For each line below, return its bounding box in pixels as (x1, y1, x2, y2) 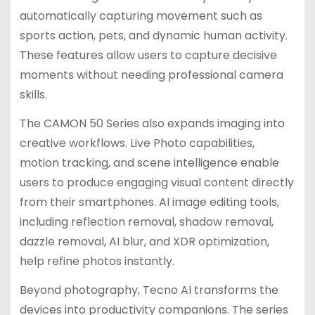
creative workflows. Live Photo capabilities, (19, 134, 255, 151)
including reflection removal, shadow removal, (19, 213, 274, 230)
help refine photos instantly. (19, 252, 174, 269)
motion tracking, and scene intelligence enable (19, 154, 279, 171)
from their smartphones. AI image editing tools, (19, 193, 279, 210)
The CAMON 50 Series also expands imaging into (19, 115, 285, 131)
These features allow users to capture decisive (19, 47, 277, 64)
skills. (19, 86, 47, 103)
